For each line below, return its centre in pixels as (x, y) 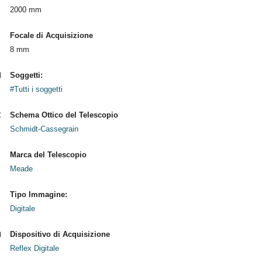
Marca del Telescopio (48, 155)
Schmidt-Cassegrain (44, 129)
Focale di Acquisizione (51, 35)
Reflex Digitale (34, 248)
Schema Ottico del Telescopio (64, 115)
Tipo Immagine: (38, 194)
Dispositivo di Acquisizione (60, 234)
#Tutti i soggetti (36, 89)
